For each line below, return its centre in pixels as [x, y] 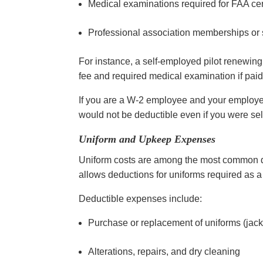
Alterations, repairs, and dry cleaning [166, 251]
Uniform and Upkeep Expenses [147, 139]
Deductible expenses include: [142, 198]
